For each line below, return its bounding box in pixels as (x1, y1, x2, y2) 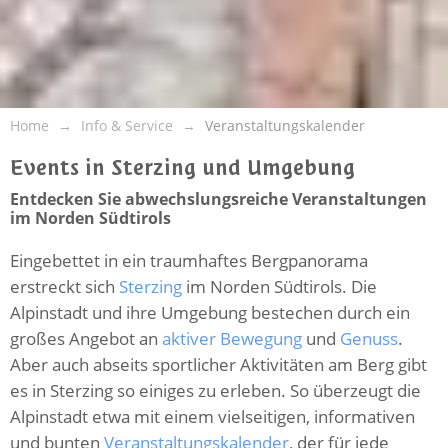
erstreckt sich (10, 274, 119, 298)
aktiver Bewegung (162, 326, 302, 350)
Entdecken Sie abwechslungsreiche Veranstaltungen (10, 187, 427, 210)
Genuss (340, 326, 398, 350)
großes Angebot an (10, 326, 162, 350)
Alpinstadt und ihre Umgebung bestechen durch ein (10, 300, 410, 324)
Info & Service (81, 115, 173, 135)
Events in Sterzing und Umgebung (10, 152, 355, 182)
